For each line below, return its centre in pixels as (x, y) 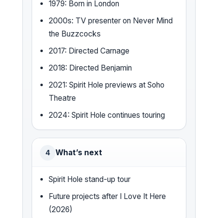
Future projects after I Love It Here (108, 197)
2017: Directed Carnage (89, 51)
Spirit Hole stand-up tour (90, 180)
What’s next (79, 153)
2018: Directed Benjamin (91, 68)
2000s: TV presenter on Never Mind (111, 21)
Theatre (63, 98)
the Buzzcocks (75, 34)
